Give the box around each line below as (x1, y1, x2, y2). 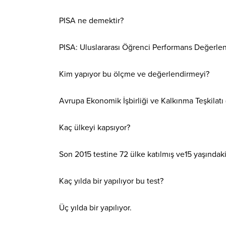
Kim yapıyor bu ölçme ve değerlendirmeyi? (59, 69, 209, 80)
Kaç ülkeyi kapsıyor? (59, 123, 130, 133)
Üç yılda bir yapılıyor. (59, 203, 132, 213)
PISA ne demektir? (59, 16, 124, 26)
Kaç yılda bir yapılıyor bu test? (59, 176, 163, 187)
